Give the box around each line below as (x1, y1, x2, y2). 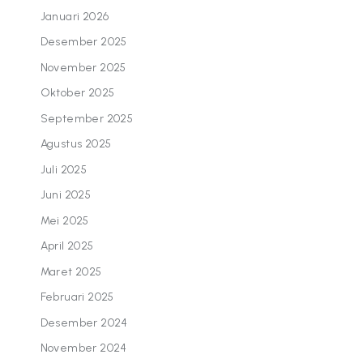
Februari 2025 (40, 290, 114, 305)
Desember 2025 (40, 35, 127, 49)
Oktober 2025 (40, 86, 115, 100)
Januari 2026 (40, 9, 109, 23)
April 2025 (40, 239, 94, 254)
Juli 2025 (40, 162, 88, 177)
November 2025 (40, 60, 126, 75)
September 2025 (40, 111, 134, 126)
